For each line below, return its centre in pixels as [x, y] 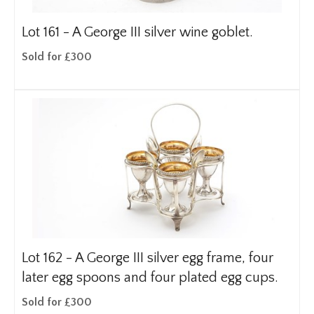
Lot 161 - [47, 32]
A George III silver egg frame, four [174, 258]
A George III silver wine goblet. [163, 32]
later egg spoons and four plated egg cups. [150, 278]
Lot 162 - [48, 258]
